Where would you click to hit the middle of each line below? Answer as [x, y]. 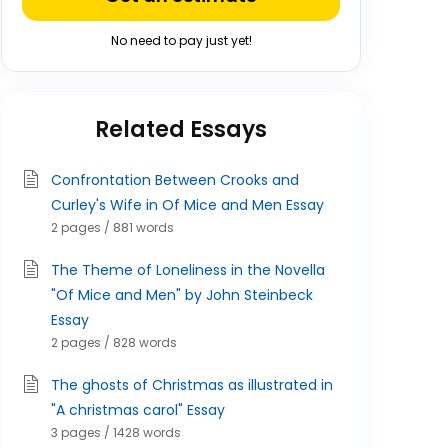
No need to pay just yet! [181, 40]
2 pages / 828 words [114, 342]
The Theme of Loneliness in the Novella [188, 270]
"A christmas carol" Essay [138, 410]
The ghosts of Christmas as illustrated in [192, 385]
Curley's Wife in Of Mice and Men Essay [187, 205]
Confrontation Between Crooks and [175, 180]
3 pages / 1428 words [116, 432]
